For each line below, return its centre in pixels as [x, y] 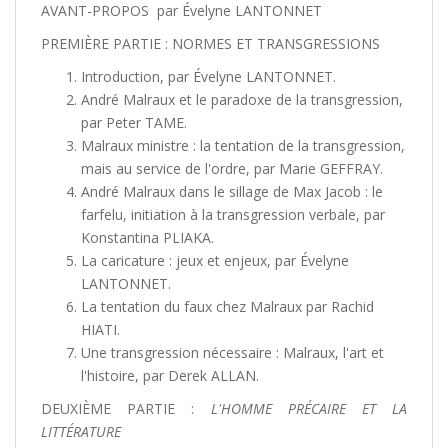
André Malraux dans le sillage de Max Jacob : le [232, 192]
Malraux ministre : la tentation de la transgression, [243, 146]
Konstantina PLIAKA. [147, 238]
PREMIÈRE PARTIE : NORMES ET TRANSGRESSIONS [210, 44]
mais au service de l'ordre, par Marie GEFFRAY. [232, 169]
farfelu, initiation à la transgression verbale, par [233, 215]
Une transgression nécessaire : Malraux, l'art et [232, 353]
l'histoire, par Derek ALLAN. [170, 376]
